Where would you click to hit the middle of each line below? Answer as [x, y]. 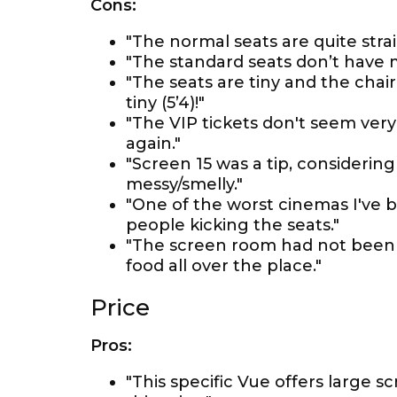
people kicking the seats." [233, 225]
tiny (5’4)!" [165, 103]
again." [153, 144]
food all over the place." [224, 266]
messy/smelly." [184, 184]
